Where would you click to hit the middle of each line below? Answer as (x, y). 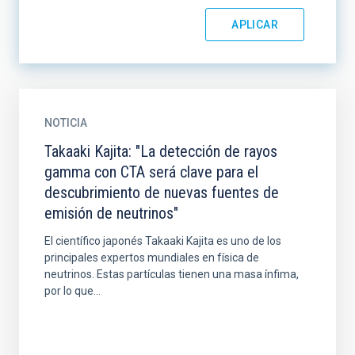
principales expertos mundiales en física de (152, 258)
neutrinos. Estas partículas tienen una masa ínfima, (172, 274)
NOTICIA (66, 123)
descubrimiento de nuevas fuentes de (162, 193)
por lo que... (73, 291)
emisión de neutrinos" (111, 213)
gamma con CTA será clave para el (151, 172)
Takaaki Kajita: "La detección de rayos (161, 151)
